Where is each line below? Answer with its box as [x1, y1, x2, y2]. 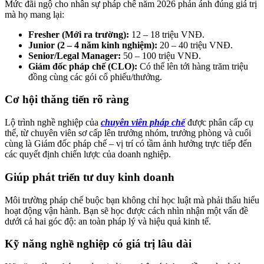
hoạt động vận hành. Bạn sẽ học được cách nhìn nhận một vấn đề [5, 205, 248, 216]
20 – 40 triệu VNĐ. [157, 39, 233, 50]
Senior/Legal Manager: [28, 50, 121, 61]
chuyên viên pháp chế [101, 117, 185, 128]
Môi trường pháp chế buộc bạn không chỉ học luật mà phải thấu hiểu [5, 194, 259, 205]
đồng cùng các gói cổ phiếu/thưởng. [28, 71, 162, 82]
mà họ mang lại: [5, 9, 64, 19]
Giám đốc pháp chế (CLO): [28, 61, 137, 71]
